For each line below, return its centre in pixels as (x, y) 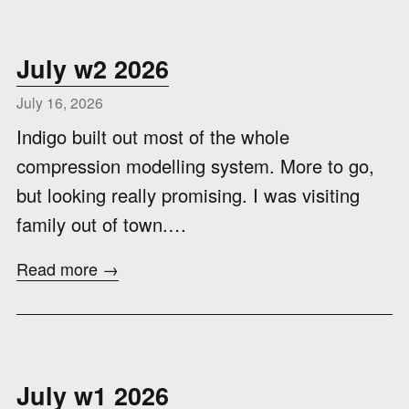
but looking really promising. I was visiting (188, 195)
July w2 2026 (93, 68)
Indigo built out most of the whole (153, 136)
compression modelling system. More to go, (195, 166)
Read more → (68, 268)
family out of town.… (101, 224)
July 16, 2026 (60, 102)
